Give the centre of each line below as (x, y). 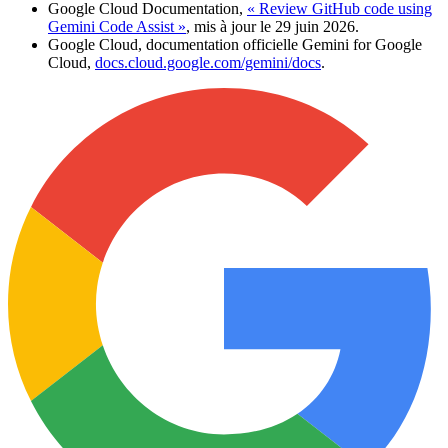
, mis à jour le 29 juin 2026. (272, 26)
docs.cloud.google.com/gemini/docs (208, 62)
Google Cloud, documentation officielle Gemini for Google (235, 44)
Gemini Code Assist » (117, 26)
